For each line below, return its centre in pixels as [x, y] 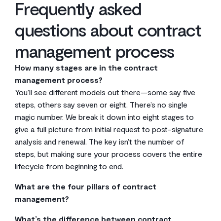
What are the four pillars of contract [86, 186]
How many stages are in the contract [86, 67]
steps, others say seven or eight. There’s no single [101, 104]
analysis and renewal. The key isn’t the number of [100, 141]
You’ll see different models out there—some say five [105, 92]
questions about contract [108, 29]
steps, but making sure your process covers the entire [109, 154]
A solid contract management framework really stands [108, 211]
